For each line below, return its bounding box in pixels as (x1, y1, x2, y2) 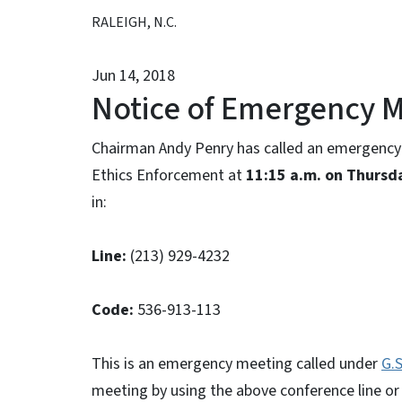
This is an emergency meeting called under (92, 353, 381, 375)
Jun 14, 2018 (92, 65, 175, 87)
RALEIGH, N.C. (92, 13, 177, 32)
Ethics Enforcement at (92, 164, 246, 187)
